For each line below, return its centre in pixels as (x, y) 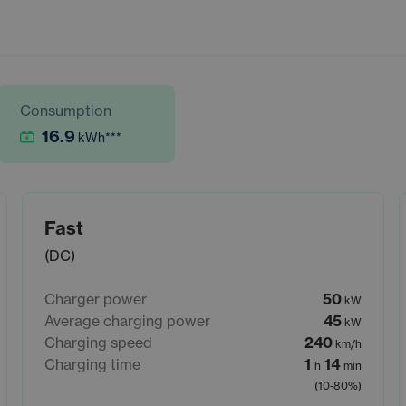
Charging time (92, 365)
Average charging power (127, 321)
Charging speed (98, 343)
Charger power (96, 300)
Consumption (66, 111)
